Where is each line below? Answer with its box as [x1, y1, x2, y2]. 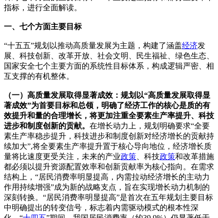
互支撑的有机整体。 [4, 72, 74, 80]
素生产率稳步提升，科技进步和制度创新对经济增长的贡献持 [4, 131, 214, 140]
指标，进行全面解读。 [4, 3, 82, 12]
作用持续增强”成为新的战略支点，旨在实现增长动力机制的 [4, 182, 210, 191]
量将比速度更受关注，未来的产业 [4, 152, 121, 161]
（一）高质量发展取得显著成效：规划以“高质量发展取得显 [4, 91, 210, 99]
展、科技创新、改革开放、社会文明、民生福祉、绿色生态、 [4, 51, 214, 60]
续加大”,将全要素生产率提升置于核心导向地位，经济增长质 [4, 142, 212, 150]
